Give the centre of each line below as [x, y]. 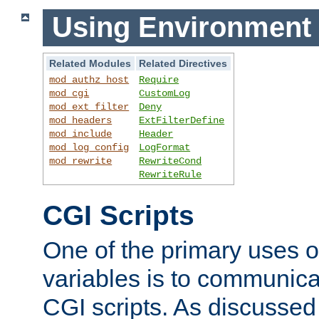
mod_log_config [89, 147]
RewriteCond [171, 161]
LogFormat [165, 147]
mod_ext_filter [89, 106]
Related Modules [90, 63]
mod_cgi [69, 93]
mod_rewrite [81, 161]
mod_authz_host [89, 79]
